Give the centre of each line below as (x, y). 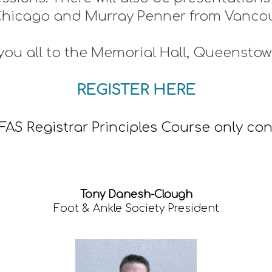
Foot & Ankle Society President (136, 209)
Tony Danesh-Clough (136, 195)
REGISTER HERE (136, 90)
